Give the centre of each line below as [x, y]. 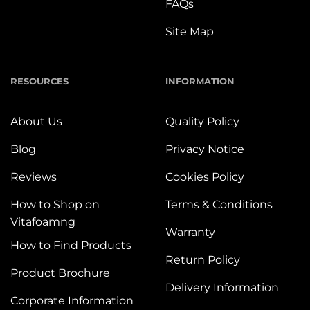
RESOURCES [39, 81]
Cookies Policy [205, 176]
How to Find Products [71, 246]
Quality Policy [202, 121]
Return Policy [203, 259]
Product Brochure [60, 273]
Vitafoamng [43, 221]
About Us [36, 121]
